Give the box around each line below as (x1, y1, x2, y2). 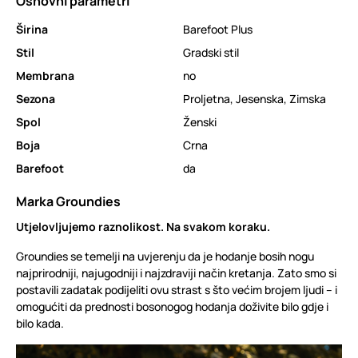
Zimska (289, 91, 326, 106)
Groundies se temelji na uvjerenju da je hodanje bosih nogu (16, 249, 314, 264)
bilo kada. (16, 316, 64, 331)
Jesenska (236, 91, 284, 106)
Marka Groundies (16, 193, 121, 210)
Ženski (183, 114, 217, 129)
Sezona (16, 91, 55, 106)
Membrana (16, 68, 74, 83)
